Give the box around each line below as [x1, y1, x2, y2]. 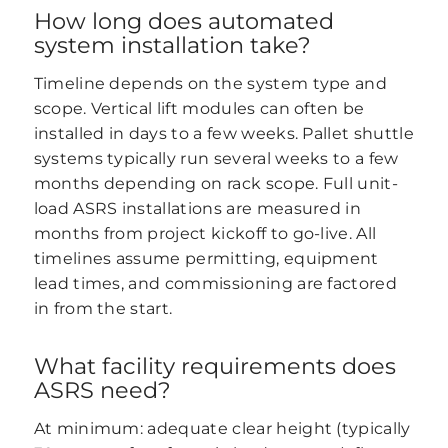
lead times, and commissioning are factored [33, 273, 398, 293]
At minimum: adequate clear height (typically [33, 418, 411, 438]
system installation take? [33, 31, 311, 59]
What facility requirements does [33, 352, 396, 381]
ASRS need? [33, 376, 171, 405]
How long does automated [33, 7, 334, 35]
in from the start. [33, 298, 173, 318]
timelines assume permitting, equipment [33, 248, 379, 268]
